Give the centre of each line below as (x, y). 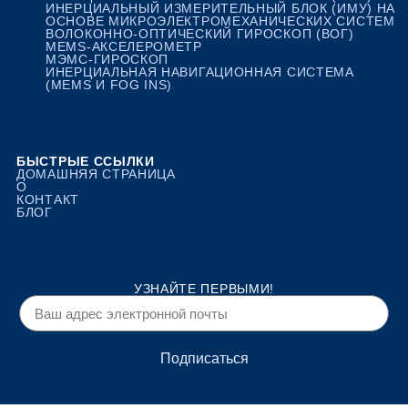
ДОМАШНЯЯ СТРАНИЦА (96, 174)
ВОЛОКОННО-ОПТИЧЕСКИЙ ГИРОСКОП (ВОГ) (200, 34)
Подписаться (204, 359)
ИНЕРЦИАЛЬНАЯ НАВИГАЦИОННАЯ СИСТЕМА (200, 72)
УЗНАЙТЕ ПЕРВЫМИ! (204, 289)
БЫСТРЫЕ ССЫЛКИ (86, 162)
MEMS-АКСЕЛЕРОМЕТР (124, 47)
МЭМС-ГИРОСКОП (107, 60)
